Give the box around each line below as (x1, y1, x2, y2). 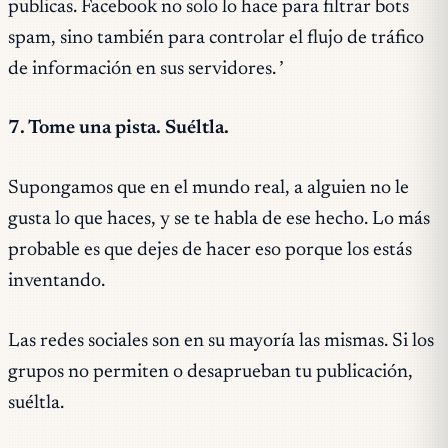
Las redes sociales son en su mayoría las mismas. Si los (8, 331, 434, 351)
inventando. (8, 272, 105, 292)
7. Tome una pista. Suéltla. (8, 119, 229, 139)
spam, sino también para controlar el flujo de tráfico (8, 28, 424, 48)
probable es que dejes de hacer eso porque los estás (8, 241, 412, 261)
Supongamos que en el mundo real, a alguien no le (8, 179, 409, 199)
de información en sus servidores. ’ (8, 59, 284, 79)
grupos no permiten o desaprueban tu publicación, (8, 362, 413, 382)
